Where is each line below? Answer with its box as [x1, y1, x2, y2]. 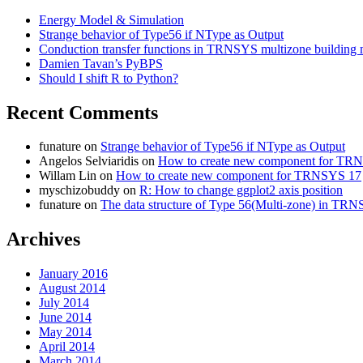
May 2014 [39, 325, 92, 340]
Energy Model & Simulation [39, 12, 184, 27]
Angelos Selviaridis [39, 154, 139, 169]
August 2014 [39, 281, 105, 296]
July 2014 [39, 296, 89, 310]
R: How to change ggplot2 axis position [139, 183, 343, 198]
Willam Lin [39, 169, 96, 183]
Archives [6, 228, 80, 250]
